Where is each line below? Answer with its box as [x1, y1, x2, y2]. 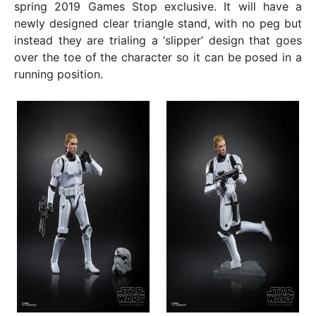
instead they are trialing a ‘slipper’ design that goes [14, 33, 302, 48]
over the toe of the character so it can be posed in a [14, 50, 302, 65]
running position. [14, 67, 103, 82]
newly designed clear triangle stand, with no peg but [14, 16, 302, 31]
